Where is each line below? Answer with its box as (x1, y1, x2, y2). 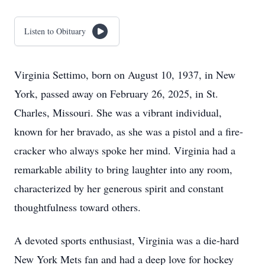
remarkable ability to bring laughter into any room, (14, 162, 232, 176)
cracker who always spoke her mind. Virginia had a (14, 143, 235, 157)
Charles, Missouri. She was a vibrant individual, (14, 105, 222, 119)
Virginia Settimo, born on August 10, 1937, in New (14, 67, 235, 82)
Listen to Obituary (24, 25, 86, 37)
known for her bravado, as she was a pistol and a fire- (14, 124, 243, 138)
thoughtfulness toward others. (14, 200, 141, 214)
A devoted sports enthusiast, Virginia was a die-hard (14, 233, 239, 247)
